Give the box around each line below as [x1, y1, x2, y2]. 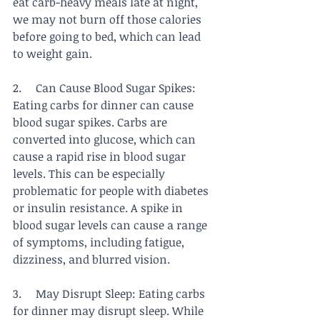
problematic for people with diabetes [13, 183, 211, 199]
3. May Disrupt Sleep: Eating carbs [13, 286, 208, 302]
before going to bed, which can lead [13, 29, 204, 45]
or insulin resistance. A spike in [13, 200, 186, 216]
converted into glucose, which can [13, 131, 199, 148]
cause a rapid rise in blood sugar [13, 149, 189, 165]
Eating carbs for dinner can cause [13, 97, 196, 114]
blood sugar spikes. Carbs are [13, 114, 170, 131]
